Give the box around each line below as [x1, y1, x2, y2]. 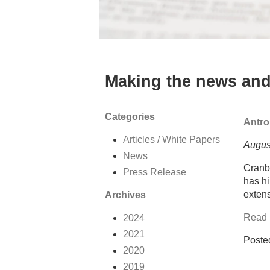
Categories [105, 111, 155, 122]
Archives [105, 190, 146, 201]
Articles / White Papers [123, 134, 220, 145]
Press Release [123, 167, 186, 178]
